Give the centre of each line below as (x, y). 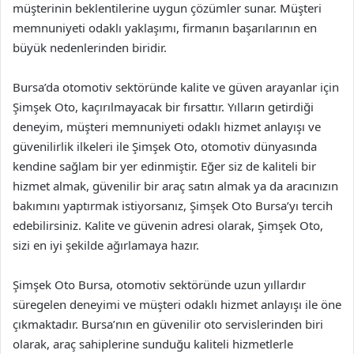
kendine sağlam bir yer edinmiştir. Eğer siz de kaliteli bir (164, 166)
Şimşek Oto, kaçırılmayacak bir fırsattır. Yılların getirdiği (163, 106)
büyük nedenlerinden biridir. (90, 47)
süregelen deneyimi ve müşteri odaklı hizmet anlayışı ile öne (177, 304)
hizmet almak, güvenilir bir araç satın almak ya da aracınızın (175, 185)
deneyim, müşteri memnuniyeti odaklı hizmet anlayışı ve (167, 126)
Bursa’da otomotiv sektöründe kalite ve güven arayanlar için (176, 87)
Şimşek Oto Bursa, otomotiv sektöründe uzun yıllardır (159, 284)
